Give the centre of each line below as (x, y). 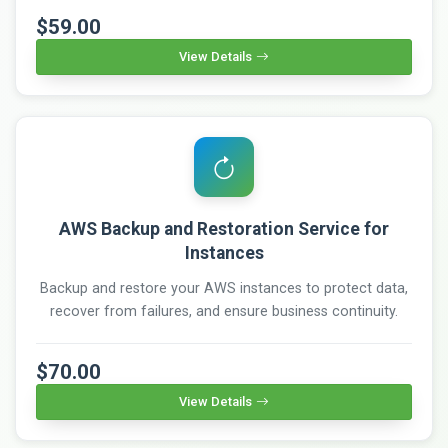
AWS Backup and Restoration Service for (224, 228)
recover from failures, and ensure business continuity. (224, 311)
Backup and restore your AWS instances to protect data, (224, 288)
